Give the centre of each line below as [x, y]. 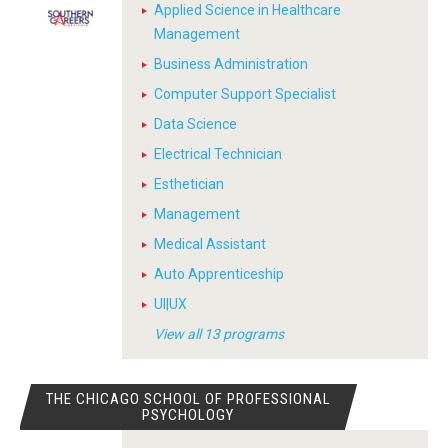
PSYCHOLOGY [188, 415]
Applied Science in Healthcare [247, 10]
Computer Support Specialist [245, 94]
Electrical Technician [218, 154]
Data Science [195, 124]
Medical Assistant [210, 244]
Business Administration [231, 64]
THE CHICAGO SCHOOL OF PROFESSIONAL [188, 399]
